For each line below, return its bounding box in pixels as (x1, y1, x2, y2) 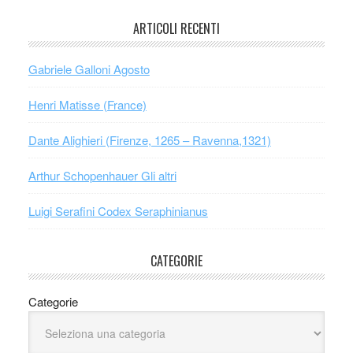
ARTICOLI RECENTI (132, 18, 220, 38)
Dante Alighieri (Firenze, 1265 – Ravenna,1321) (28, 131, 271, 148)
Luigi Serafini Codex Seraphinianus (28, 202, 208, 219)
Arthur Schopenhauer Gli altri (28, 166, 176, 184)
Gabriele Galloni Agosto (28, 60, 150, 77)
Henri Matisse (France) (28, 95, 147, 113)
